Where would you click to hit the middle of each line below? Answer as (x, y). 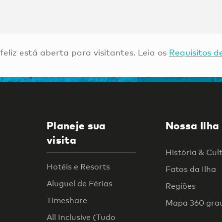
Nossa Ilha (193, 126)
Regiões (181, 186)
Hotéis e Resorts (78, 167)
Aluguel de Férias (80, 184)
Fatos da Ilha (191, 169)
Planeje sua (76, 126)
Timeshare (67, 201)
